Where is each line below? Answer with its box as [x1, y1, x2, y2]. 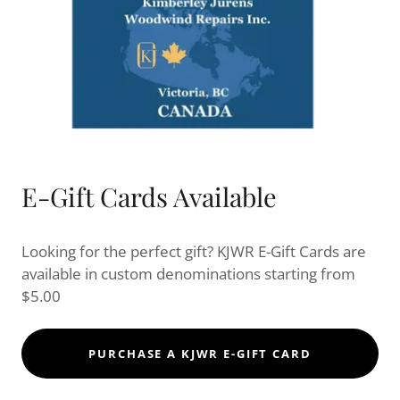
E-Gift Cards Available [21, 179, 277, 214]
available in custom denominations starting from [21, 263, 355, 285]
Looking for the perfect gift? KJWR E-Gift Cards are [21, 241, 366, 262]
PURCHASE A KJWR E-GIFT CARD [88, 346, 312, 362]
